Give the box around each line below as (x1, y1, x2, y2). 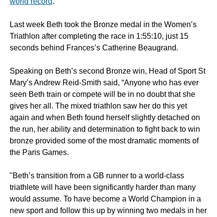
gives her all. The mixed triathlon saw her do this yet (10, 102, 187, 110)
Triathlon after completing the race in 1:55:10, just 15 (10, 32, 188, 41)
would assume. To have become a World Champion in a (10, 195, 201, 203)
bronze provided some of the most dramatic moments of (10, 137, 199, 145)
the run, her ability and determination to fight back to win (10, 125, 200, 134)
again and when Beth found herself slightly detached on (10, 113, 200, 122)
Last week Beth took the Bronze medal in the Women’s (10, 20, 197, 29)
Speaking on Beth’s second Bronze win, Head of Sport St (10, 67, 205, 76)
